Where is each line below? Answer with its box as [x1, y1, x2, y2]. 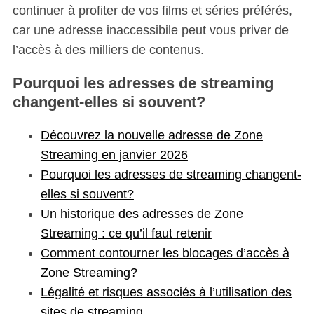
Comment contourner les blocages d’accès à [40, 246, 289, 261]
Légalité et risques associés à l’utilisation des [40, 285, 292, 300]
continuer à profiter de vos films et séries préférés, [12, 4, 292, 18]
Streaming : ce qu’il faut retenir [40, 226, 212, 241]
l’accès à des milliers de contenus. [12, 43, 204, 57]
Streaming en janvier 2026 [40, 148, 188, 163]
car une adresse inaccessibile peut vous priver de [12, 23, 289, 38]
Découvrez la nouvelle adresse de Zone [40, 128, 263, 143]
